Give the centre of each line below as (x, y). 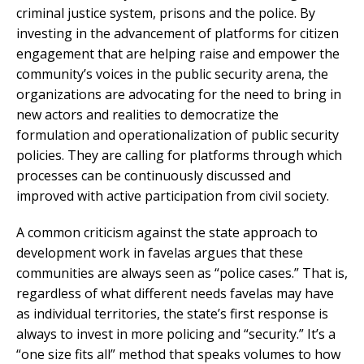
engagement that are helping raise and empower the (178, 53)
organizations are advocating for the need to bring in (179, 94)
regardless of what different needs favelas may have (175, 293)
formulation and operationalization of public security (178, 134)
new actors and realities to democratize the (147, 114)
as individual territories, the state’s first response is (172, 313)
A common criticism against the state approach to (167, 232)
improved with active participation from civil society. (173, 195)
